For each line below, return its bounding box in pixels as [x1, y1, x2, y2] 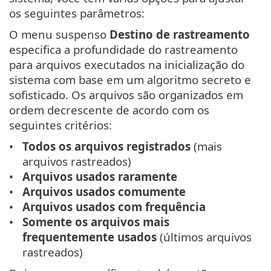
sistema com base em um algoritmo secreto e [9, 72, 251, 88]
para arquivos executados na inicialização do [9, 57, 244, 73]
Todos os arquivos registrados [22, 139, 191, 154]
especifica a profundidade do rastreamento [9, 42, 238, 57]
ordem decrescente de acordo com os [9, 102, 209, 118]
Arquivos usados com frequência [22, 199, 206, 215]
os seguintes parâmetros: [9, 5, 145, 21]
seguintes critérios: [9, 117, 112, 133]
